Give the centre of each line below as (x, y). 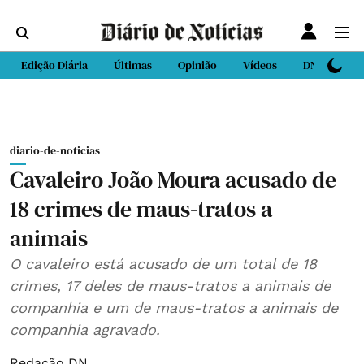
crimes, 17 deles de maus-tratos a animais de (170, 286)
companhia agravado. (85, 329)
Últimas (133, 65)
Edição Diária (54, 65)
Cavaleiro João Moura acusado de (173, 180)
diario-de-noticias (55, 150)
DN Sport (325, 65)
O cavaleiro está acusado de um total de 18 (163, 264)
